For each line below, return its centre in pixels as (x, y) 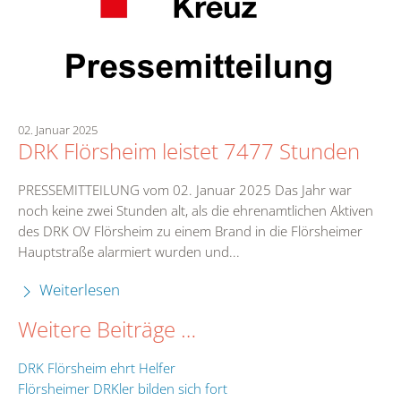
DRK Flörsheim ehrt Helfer (97, 368)
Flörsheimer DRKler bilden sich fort (123, 389)
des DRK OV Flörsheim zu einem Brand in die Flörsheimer (190, 231)
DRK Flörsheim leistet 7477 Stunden (189, 152)
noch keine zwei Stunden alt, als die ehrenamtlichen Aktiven (196, 211)
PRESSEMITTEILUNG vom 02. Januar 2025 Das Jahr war (185, 190)
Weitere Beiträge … (107, 330)
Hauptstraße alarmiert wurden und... (129, 252)
